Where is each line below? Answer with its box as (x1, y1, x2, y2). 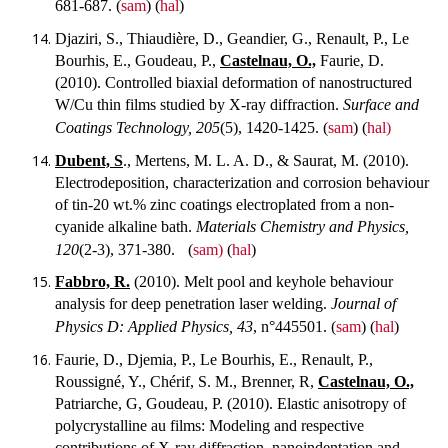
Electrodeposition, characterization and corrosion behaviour (55, 173, 429, 191)
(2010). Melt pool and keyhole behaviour (130, 273, 393, 291)
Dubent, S (55, 151, 123, 169)
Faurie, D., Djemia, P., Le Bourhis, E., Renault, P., (55, 350, 373, 368)
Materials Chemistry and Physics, (192, 217, 409, 235)
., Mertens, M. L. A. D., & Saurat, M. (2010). (123, 151, 409, 169)
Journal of (331, 295, 396, 313)
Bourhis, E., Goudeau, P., (55, 51, 220, 69)
